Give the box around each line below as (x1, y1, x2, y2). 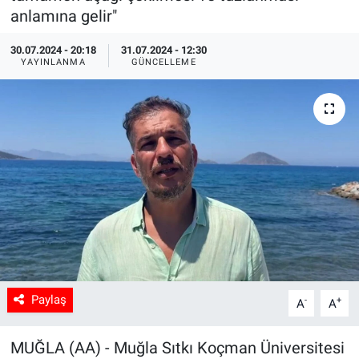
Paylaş (30, 292, 67, 308)
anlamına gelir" (10, 6, 117, 26)
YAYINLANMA (20, 57, 86, 68)
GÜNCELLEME (131, 57, 196, 68)
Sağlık (42, 21, 85, 37)
